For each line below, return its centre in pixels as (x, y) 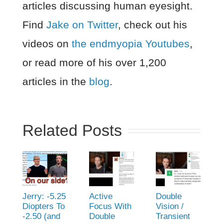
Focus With (110, 207)
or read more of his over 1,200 (94, 63)
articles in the (56, 82)
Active (101, 197)
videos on (47, 44)
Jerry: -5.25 (44, 197)
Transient (173, 217)
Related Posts (72, 131)
